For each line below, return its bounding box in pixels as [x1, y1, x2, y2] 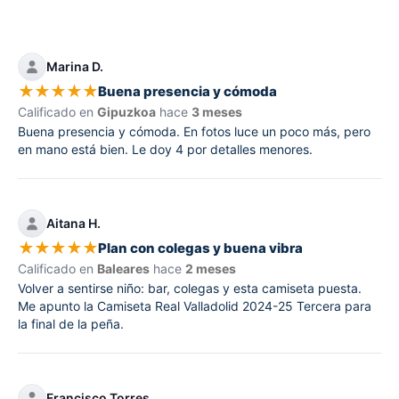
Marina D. [46, 59, 103, 75]
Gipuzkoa [97, 103, 156, 119]
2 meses [185, 260, 236, 276]
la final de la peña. [18, 315, 124, 331]
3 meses [191, 103, 242, 119]
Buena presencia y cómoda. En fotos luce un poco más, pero [18, 123, 370, 139]
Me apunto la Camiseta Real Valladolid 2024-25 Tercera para [18, 297, 371, 313]
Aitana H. [46, 216, 101, 232]
